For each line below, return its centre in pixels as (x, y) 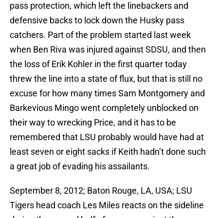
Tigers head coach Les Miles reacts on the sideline (107, 205)
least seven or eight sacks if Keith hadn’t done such (108, 152)
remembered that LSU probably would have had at (107, 137)
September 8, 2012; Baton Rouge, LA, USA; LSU (101, 191)
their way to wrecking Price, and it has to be (93, 123)
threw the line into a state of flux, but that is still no (106, 79)
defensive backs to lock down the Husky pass (97, 20)
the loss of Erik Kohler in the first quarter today (98, 64)
